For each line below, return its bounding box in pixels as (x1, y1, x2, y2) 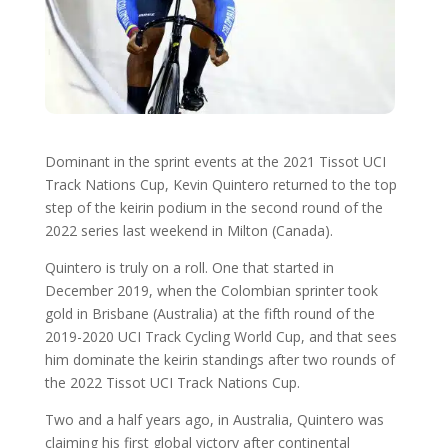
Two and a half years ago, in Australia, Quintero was (44, 410, 384, 430)
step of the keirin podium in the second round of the (44, 198, 383, 218)
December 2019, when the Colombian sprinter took (44, 281, 378, 301)
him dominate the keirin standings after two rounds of (44, 350, 395, 370)
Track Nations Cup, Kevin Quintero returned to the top (44, 175, 397, 195)
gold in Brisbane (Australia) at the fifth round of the (44, 304, 375, 324)
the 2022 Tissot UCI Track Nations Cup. (44, 373, 300, 393)
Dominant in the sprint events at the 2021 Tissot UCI (44, 152, 386, 172)
